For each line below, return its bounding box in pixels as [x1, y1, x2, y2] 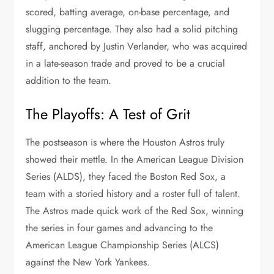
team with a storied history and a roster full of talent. [26, 186, 241, 201]
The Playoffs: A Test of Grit [26, 103, 191, 125]
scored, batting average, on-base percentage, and [26, 4, 230, 19]
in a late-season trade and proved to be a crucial [26, 56, 226, 70]
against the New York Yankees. [26, 254, 150, 269]
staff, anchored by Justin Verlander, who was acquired [26, 39, 248, 53]
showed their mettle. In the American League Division [26, 152, 244, 166]
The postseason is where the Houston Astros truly [26, 135, 225, 149]
